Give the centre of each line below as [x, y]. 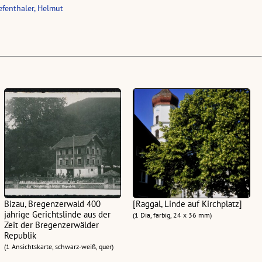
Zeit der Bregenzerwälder [51, 225]
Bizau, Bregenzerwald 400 [52, 204]
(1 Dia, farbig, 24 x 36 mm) [173, 215]
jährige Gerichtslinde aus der [57, 214]
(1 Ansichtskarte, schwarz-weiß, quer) [58, 246]
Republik [20, 235]
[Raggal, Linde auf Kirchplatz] [188, 204]
